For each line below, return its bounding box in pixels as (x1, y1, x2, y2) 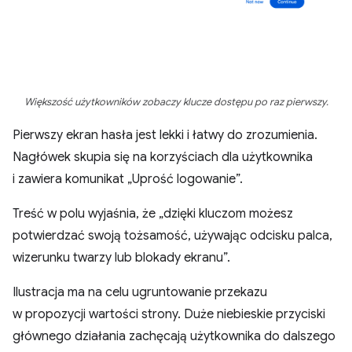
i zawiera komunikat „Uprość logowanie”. (13, 171, 243, 187)
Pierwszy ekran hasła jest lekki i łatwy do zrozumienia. (13, 127, 317, 143)
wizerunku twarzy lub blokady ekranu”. (13, 250, 230, 266)
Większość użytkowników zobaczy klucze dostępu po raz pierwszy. (24, 96, 328, 108)
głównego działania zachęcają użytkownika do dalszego (13, 328, 335, 344)
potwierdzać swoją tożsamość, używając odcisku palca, (13, 228, 332, 244)
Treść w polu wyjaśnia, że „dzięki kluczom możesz (13, 206, 293, 222)
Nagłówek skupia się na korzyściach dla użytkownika (13, 149, 313, 165)
